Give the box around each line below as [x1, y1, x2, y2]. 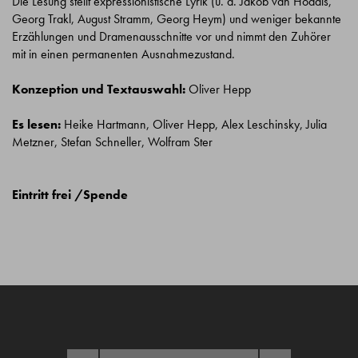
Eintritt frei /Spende [12, 186, 128, 203]
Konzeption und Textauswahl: [12, 81, 189, 97]
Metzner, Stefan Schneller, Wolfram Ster [12, 133, 213, 150]
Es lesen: [12, 116, 61, 133]
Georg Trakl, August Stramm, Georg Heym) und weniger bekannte [12, 10, 341, 27]
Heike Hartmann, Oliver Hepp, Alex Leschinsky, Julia [61, 116, 327, 133]
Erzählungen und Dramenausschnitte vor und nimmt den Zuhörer [12, 28, 331, 45]
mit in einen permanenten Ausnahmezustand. [12, 46, 235, 62]
